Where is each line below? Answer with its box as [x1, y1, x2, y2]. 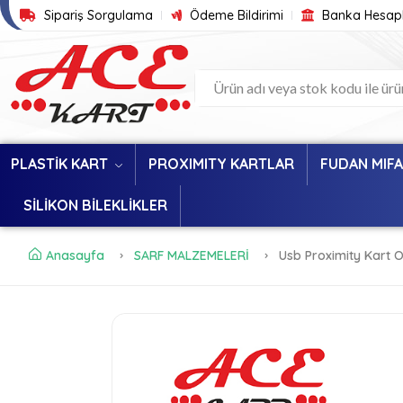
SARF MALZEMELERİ [134, 247, 249, 264]
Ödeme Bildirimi [186, 7, 283, 23]
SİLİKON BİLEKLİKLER [23, 196, 167, 215]
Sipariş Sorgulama [40, 7, 153, 23]
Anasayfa [46, 247, 104, 264]
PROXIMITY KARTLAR [148, 155, 294, 174]
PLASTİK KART [11, 155, 112, 174]
